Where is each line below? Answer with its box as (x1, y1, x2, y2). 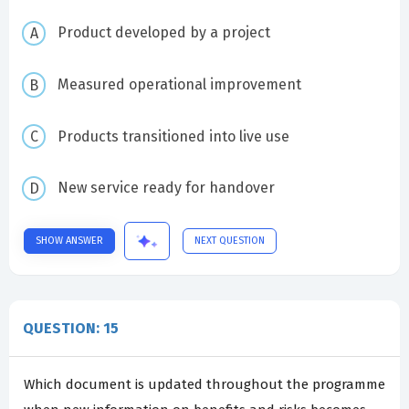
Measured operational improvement (57, 75, 301, 93)
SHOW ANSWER (36, 234, 103, 246)
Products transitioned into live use (57, 127, 289, 145)
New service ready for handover (57, 179, 275, 197)
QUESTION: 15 (23, 319, 119, 337)
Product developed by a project (57, 24, 270, 42)
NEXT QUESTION (194, 234, 265, 246)
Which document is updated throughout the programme (24, 375, 385, 393)
